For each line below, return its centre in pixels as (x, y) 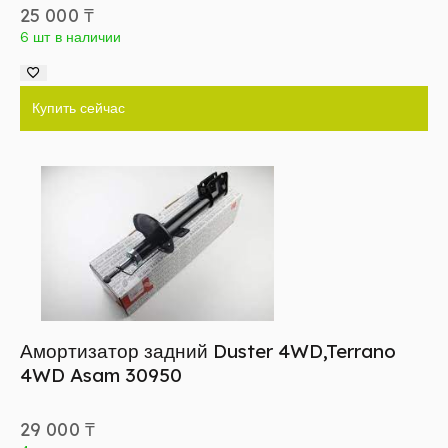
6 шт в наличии (71, 36)
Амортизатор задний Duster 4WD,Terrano (208, 351)
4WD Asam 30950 (101, 375)
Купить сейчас (78, 108)
